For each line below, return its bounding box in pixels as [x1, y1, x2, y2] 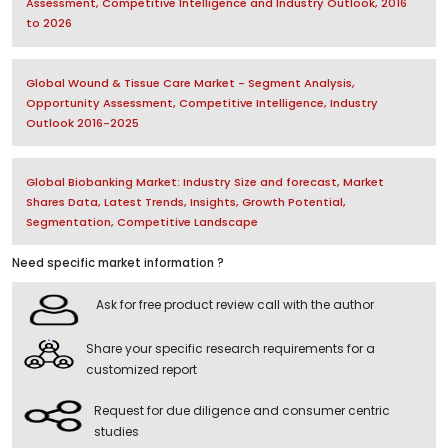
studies [93, 423, 139, 441]
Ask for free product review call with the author [96, 296, 374, 314]
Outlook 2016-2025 [25, 114, 139, 131]
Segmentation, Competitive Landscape [25, 213, 258, 230]
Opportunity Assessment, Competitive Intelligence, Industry [25, 94, 378, 111]
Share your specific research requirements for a [86, 340, 376, 358]
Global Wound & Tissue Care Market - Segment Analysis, [25, 74, 355, 91]
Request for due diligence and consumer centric [93, 402, 390, 420]
